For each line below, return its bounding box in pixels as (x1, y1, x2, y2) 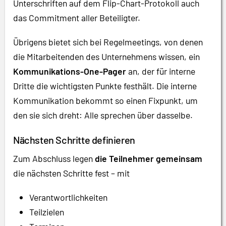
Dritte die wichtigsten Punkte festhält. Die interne (13, 80, 197, 91)
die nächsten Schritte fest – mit (13, 167, 130, 179)
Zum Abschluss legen (13, 153, 95, 164)
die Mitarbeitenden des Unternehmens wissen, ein (13, 50, 200, 62)
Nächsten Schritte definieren (13, 134, 135, 146)
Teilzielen (29, 206, 64, 218)
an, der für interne (126, 65, 195, 77)
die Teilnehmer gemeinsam (95, 153, 202, 164)
